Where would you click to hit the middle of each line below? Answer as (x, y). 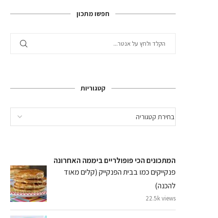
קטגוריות (93, 88)
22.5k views (161, 198)
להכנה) (165, 185)
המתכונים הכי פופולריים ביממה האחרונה (115, 160)
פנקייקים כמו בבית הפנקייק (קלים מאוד (120, 172)
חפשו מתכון (93, 13)
